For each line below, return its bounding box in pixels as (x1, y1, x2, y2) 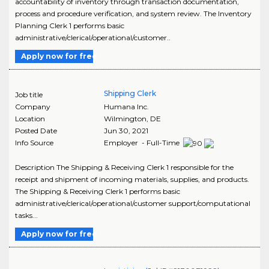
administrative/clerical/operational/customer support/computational (15, 199, 250, 208)
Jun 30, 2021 (103, 126, 148, 136)
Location (15, 114, 45, 124)
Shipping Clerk (103, 89, 156, 98)
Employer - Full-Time (103, 138, 181, 148)
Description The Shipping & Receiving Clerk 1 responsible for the (15, 163, 234, 172)
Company (15, 102, 50, 112)
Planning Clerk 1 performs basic (15, 21, 124, 31)
